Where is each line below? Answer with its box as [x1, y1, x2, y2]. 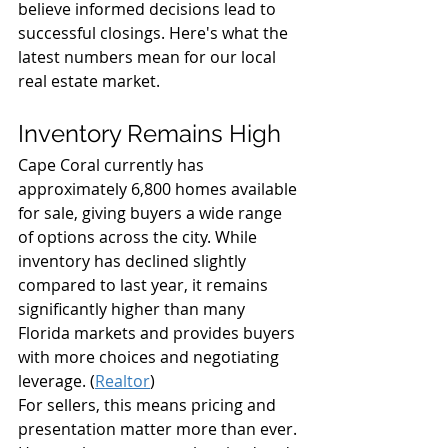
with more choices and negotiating [18, 346, 283, 369]
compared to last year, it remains [18, 274, 272, 297]
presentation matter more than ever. [18, 418, 301, 441]
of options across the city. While [18, 226, 261, 249]
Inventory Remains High [18, 119, 281, 149]
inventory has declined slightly [18, 250, 250, 273]
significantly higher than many [18, 298, 249, 321]
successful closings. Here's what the [18, 22, 292, 45]
